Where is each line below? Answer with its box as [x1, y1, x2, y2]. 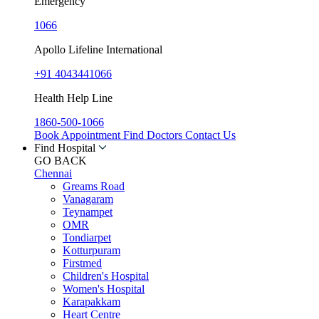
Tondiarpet [63, 231, 111, 244]
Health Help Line [34, 91, 113, 104]
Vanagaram [63, 192, 113, 205]
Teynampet [63, 205, 113, 218]
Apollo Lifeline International [34, 43, 162, 56]
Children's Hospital [63, 269, 149, 282]
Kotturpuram [63, 244, 120, 256]
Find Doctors [123, 128, 185, 141]
